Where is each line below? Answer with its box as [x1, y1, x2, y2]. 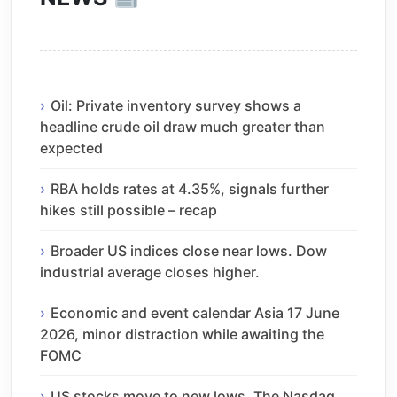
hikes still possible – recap [40, 201, 217, 220]
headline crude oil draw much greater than [40, 118, 325, 136]
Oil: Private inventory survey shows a [51, 97, 301, 115]
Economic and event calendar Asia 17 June [51, 303, 339, 322]
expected [40, 139, 103, 158]
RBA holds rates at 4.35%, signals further [51, 180, 329, 198]
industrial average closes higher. [40, 262, 260, 281]
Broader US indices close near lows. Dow [51, 241, 327, 260]
